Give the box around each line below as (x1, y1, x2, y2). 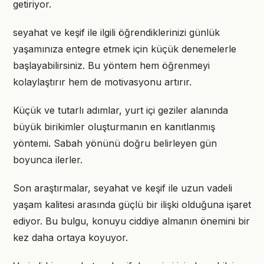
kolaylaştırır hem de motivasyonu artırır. (13, 76, 192, 88)
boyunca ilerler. (13, 154, 82, 166)
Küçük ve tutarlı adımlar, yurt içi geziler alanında (13, 104, 228, 116)
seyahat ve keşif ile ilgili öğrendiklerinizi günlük (13, 27, 220, 38)
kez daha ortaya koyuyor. (13, 232, 128, 243)
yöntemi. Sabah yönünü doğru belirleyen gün (13, 137, 217, 149)
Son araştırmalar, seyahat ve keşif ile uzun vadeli (13, 182, 232, 194)
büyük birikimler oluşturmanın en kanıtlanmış (13, 121, 215, 133)
